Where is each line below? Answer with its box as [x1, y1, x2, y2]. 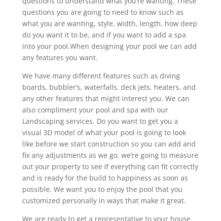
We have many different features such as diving [22, 71, 180, 80]
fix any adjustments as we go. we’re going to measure [22, 150, 198, 160]
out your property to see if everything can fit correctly [22, 161, 198, 171]
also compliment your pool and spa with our [22, 105, 168, 114]
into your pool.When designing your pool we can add [22, 41, 197, 51]
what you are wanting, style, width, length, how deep [22, 18, 197, 28]
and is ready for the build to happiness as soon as [22, 173, 188, 183]
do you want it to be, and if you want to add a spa [22, 30, 186, 39]
